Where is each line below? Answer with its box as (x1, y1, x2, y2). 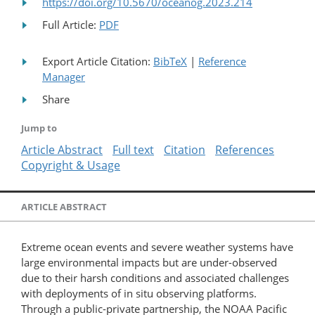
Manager (42, 69, 85, 84)
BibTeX (153, 53, 187, 68)
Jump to (21, 121, 57, 134)
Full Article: (42, 17, 99, 32)
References (215, 141, 274, 157)
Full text (112, 141, 154, 157)
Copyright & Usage (21, 157, 120, 173)
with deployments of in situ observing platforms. (21, 285, 257, 300)
